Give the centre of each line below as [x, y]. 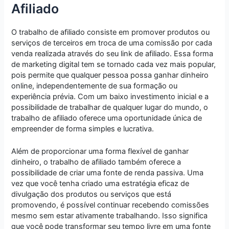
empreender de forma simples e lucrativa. [83, 129]
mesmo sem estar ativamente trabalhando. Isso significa [110, 216]
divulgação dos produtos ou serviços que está [91, 194]
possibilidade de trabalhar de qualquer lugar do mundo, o [110, 107]
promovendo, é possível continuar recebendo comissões [110, 205]
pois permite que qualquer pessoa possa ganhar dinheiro [110, 75]
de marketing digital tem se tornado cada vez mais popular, [114, 64]
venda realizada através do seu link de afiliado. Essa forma [112, 53]
